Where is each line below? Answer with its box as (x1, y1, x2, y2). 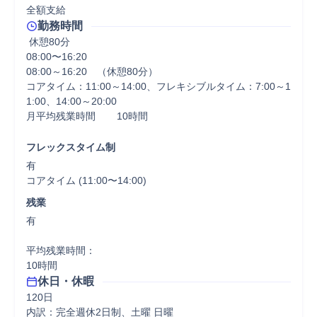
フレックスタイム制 (26, 142, 115, 153)
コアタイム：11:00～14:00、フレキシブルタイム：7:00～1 (26, 81, 291, 92)
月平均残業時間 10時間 (26, 110, 96, 122)
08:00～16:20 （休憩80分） (26, 66, 158, 77)
